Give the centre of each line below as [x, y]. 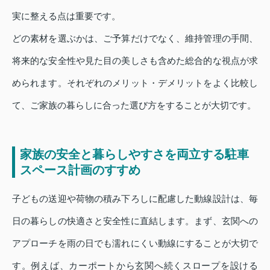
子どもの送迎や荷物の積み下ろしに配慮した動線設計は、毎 [135, 199]
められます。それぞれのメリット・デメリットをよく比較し [135, 83]
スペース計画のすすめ [80, 170]
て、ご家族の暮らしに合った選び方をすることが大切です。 [134, 105]
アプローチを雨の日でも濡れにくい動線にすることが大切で [135, 243]
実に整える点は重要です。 [66, 16]
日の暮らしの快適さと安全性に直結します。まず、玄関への [135, 221]
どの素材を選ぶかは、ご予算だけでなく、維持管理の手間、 [135, 39]
